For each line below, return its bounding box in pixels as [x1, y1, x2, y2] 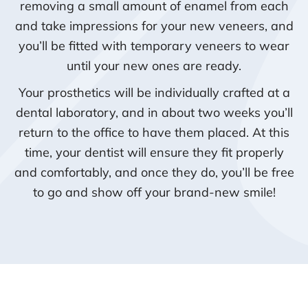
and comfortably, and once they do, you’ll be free [14, 164, 294, 181]
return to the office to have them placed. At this [19, 124, 289, 141]
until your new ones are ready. [67, 57, 241, 74]
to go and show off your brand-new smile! [32, 184, 276, 201]
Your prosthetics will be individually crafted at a [18, 84, 290, 101]
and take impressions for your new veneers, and [14, 17, 294, 34]
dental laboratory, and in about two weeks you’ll [15, 104, 293, 121]
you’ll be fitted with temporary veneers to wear [19, 37, 289, 54]
